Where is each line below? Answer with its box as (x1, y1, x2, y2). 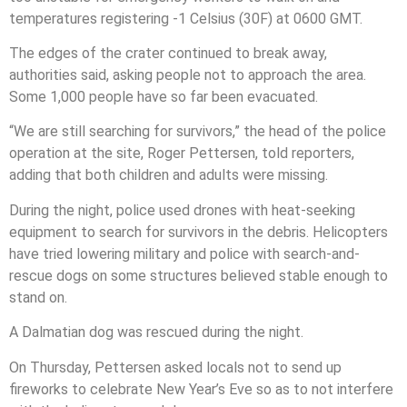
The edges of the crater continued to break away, (9, 45, 327, 63)
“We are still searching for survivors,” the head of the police (9, 123, 386, 141)
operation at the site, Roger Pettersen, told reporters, (9, 144, 354, 163)
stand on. (9, 288, 67, 306)
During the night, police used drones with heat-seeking (9, 201, 355, 219)
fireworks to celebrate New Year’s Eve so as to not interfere (9, 380, 393, 398)
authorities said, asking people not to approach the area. (9, 66, 366, 84)
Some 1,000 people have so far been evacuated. (9, 88, 318, 106)
